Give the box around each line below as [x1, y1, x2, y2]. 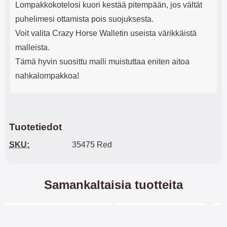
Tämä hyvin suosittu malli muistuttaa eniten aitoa [15, 57, 190, 66]
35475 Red [72, 140, 112, 149]
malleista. [15, 43, 50, 52]
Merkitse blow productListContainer [33, 212, 160, 220]
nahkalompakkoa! [15, 71, 79, 80]
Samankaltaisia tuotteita [44, 178, 183, 192]
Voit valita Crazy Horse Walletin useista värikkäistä [15, 29, 197, 37]
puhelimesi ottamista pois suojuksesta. [15, 15, 154, 23]
